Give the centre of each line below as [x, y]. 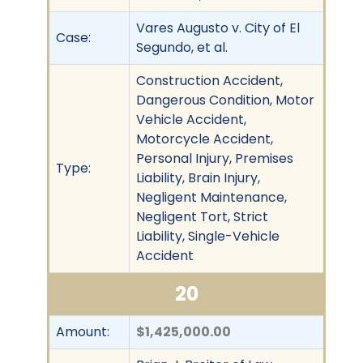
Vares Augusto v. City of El [218, 28]
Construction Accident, [209, 80]
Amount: [83, 331]
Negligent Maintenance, [211, 197]
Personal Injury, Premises [215, 158]
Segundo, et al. [182, 47]
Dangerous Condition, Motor [225, 100]
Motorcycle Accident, [205, 139]
